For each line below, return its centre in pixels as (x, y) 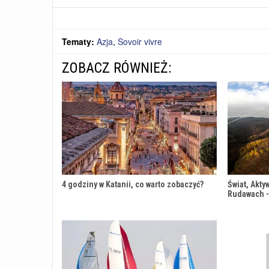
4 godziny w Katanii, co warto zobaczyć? (133, 185)
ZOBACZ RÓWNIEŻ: (116, 68)
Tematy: (79, 42)
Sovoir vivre (140, 42)
